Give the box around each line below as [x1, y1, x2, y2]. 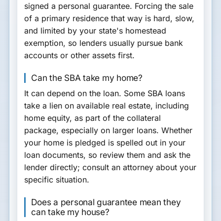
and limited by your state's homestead [24, 26, 167, 36]
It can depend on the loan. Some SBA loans [24, 88, 185, 99]
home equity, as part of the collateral [24, 113, 161, 123]
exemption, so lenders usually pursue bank [24, 38, 184, 48]
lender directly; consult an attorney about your [24, 162, 197, 173]
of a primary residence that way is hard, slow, [24, 13, 195, 24]
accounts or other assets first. [24, 50, 135, 61]
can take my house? [31, 206, 110, 217]
